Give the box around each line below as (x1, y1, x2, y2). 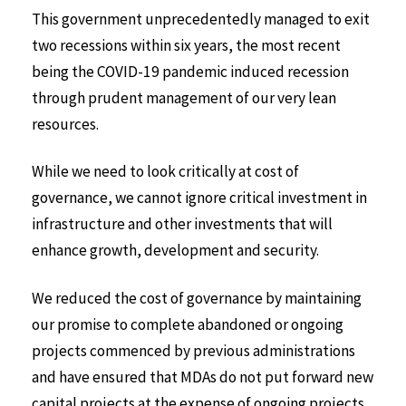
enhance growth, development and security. (32, 240, 319, 261)
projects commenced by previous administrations (32, 341, 355, 362)
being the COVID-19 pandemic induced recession (32, 61, 349, 82)
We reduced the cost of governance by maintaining (32, 288, 362, 309)
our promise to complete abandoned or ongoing (32, 314, 343, 335)
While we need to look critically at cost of (32, 161, 299, 182)
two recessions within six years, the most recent (32, 34, 341, 55)
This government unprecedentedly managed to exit (32, 8, 370, 29)
